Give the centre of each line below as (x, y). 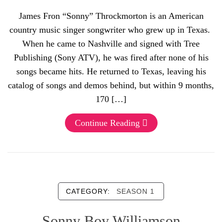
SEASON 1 (136, 191)
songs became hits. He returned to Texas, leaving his (111, 71)
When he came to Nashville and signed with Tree (111, 44)
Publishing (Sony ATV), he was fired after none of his (111, 57)
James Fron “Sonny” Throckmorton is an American (111, 16)
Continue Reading (107, 123)
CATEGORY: (89, 191)
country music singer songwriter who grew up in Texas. (111, 30)
